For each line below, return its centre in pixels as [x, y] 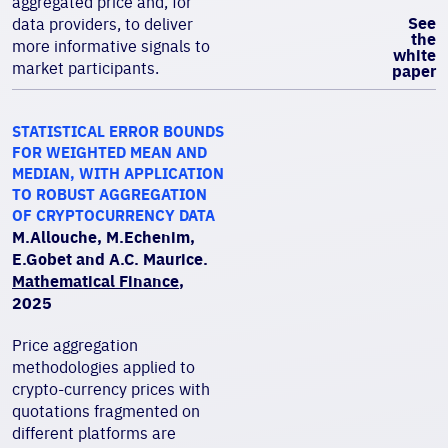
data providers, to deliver [102, 24]
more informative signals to [111, 46]
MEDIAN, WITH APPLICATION [118, 173]
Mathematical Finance [95, 281]
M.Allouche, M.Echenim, [103, 237]
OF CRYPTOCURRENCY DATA [113, 215]
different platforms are [94, 433]
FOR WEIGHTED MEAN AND [109, 152]
